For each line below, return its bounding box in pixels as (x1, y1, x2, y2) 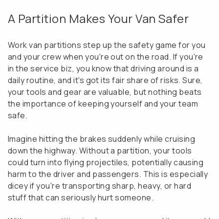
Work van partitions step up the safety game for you (8, 40, 206, 50)
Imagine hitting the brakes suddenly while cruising (8, 133, 196, 144)
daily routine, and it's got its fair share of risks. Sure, (8, 75, 203, 86)
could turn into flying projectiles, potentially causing (8, 157, 204, 168)
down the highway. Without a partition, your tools (8, 145, 192, 156)
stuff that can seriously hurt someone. (8, 192, 154, 203)
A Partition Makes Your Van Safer (8, 10, 189, 26)
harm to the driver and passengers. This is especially (8, 169, 208, 179)
